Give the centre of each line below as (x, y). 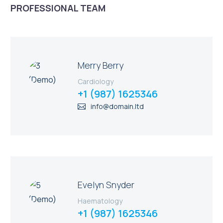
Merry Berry (101, 65)
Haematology (100, 201)
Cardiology (96, 82)
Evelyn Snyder (106, 185)
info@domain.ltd (117, 107)
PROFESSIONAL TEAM (58, 8)
